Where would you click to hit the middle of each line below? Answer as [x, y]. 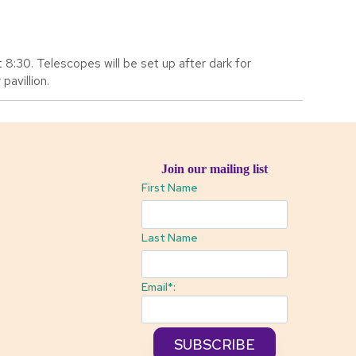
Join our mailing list [214, 169]
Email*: [158, 286]
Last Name [169, 237]
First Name [169, 188]
